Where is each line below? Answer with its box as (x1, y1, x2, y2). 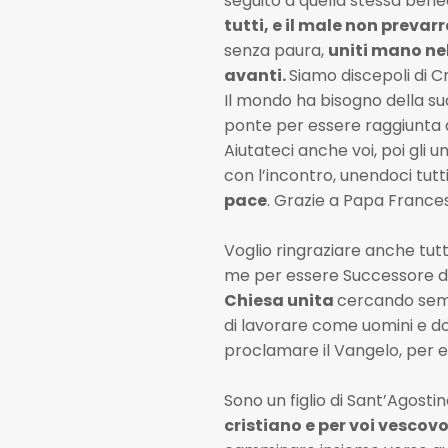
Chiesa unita (223, 289, 337, 312)
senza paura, (223, 39, 328, 62)
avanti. (223, 64, 289, 87)
